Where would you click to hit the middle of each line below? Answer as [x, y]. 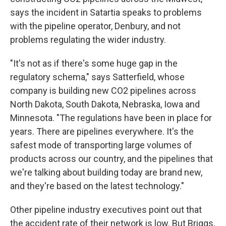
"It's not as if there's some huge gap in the [94, 63]
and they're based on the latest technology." [97, 186]
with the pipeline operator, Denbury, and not [95, 26]
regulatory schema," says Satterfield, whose [97, 77]
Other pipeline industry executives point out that [106, 209]
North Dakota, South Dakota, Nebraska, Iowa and [105, 104]
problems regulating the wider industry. [88, 39]
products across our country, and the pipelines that [111, 158]
